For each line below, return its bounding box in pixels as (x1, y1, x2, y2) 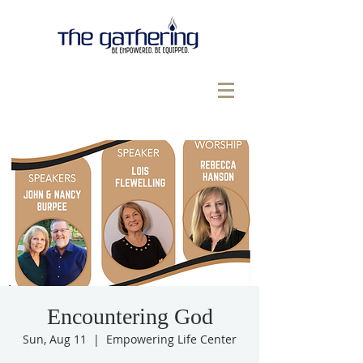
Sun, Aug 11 (23, 331, 87, 347)
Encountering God (46, 304, 213, 329)
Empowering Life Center (106, 331, 237, 347)
